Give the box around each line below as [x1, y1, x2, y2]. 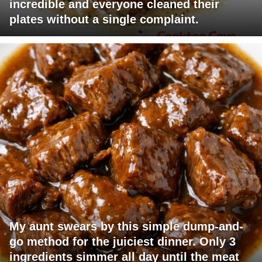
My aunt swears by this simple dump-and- [9, 220, 243, 233]
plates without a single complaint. [9, 13, 199, 26]
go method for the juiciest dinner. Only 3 [9, 235, 236, 249]
